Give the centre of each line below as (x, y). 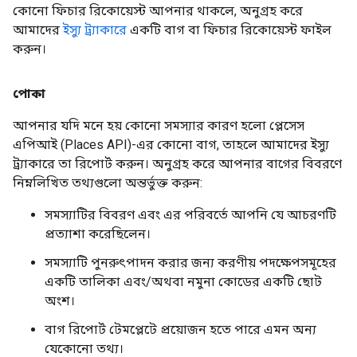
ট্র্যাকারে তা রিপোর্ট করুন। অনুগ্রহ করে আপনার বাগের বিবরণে (177, 163)
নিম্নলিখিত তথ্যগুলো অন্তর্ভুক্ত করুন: (108, 182)
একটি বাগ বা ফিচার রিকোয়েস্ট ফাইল (229, 29)
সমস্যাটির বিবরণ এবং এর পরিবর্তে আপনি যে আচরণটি (190, 214)
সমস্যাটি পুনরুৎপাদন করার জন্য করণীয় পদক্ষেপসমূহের (190, 262)
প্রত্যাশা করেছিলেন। (98, 233)
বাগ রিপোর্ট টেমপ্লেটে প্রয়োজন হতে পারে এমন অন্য (180, 329)
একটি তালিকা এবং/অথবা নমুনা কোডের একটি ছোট (183, 281)
